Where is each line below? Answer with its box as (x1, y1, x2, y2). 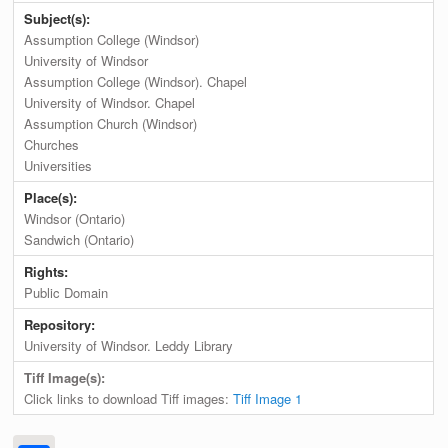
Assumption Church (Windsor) (24, 114, 198, 134)
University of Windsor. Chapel (24, 93, 196, 113)
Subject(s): (24, 9, 95, 29)
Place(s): (24, 188, 82, 208)
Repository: (24, 315, 100, 335)
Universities (24, 156, 93, 176)
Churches (24, 135, 80, 155)
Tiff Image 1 (233, 389, 303, 409)
